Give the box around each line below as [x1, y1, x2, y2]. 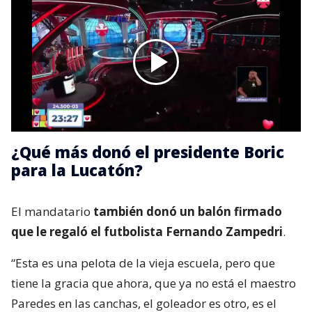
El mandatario [11, 203, 93, 219]
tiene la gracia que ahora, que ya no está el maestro [11, 274, 296, 291]
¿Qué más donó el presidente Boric [11, 141, 284, 162]
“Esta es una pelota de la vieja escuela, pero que [11, 254, 275, 271]
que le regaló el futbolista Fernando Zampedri [11, 223, 283, 240]
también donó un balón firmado [93, 203, 282, 219]
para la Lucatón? [11, 159, 143, 180]
